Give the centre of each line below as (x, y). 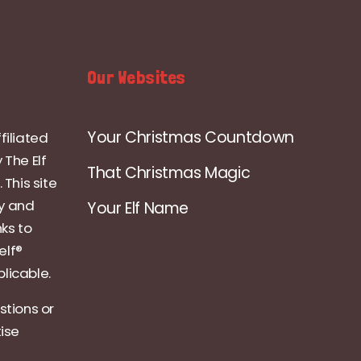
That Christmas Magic (169, 172)
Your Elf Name (138, 208)
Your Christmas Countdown (191, 137)
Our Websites (137, 77)
